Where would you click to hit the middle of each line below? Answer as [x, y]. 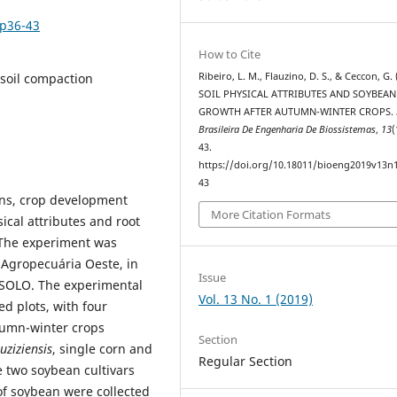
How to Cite [230, 54]
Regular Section [246, 361]
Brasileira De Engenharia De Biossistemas [288, 129]
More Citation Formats [271, 214]
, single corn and [102, 348]
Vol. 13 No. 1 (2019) [256, 299]
